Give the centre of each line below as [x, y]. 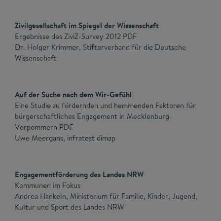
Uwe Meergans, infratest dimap [65, 138]
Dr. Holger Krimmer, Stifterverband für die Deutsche [100, 47]
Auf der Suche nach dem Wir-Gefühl [73, 94]
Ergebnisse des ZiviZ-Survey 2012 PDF [76, 36]
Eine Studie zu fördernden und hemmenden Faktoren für [105, 105]
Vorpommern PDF [44, 127]
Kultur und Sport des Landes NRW [69, 207]
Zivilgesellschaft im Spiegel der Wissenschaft [87, 25]
